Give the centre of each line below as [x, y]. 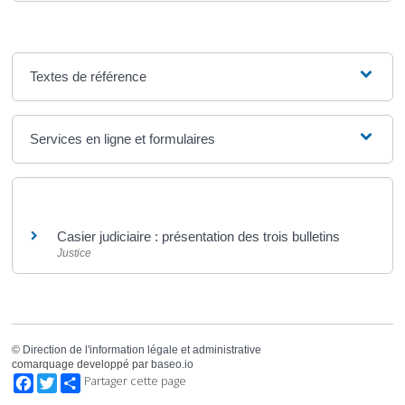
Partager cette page [135, 381]
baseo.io [172, 364]
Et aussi [50, 201]
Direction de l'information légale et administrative [141, 349]
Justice [74, 253]
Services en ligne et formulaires [122, 138]
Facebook [59, 381]
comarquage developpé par [81, 364]
